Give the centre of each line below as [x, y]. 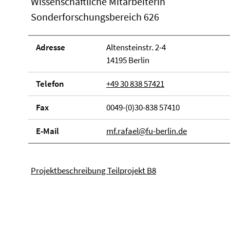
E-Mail [47, 131]
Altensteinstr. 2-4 [136, 47]
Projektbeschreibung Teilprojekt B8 [93, 170]
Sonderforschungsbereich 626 [95, 17]
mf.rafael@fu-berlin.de [146, 131]
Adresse [51, 47]
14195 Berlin [128, 60]
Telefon [50, 84]
